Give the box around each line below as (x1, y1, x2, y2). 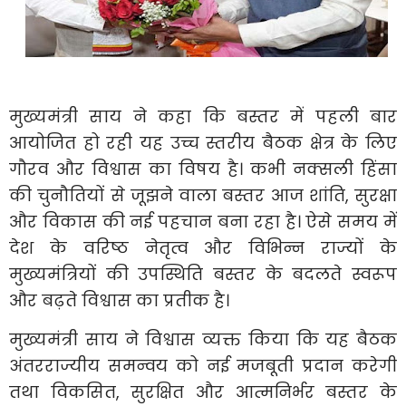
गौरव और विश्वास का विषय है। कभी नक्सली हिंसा (9, 157, 397, 180)
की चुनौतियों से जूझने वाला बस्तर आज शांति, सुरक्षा (9, 183, 397, 207)
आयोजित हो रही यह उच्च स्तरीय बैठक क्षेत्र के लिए (9, 130, 397, 154)
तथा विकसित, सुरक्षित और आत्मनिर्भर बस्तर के (9, 380, 397, 403)
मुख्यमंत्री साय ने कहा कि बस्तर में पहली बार (9, 104, 397, 128)
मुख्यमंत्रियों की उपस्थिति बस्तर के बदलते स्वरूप (9, 262, 397, 285)
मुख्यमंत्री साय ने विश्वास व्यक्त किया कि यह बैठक (9, 327, 397, 351)
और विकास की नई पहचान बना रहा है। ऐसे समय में (9, 209, 397, 233)
